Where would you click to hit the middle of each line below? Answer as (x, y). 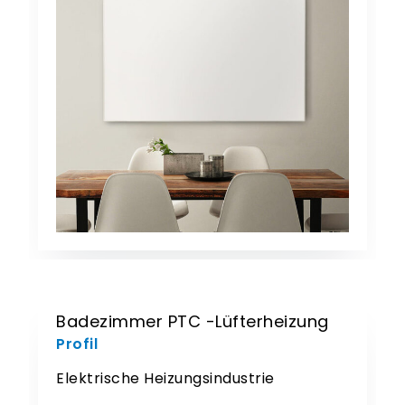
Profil (77, 344)
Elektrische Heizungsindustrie (165, 379)
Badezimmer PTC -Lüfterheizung (193, 322)
